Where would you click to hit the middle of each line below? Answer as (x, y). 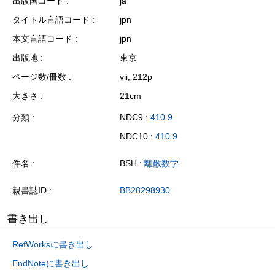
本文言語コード (42, 38)
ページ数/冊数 (39, 76)
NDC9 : (135, 117)
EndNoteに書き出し (51, 263)
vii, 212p (136, 76)
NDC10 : (137, 137)
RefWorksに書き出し (53, 244)
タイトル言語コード (51, 19)
